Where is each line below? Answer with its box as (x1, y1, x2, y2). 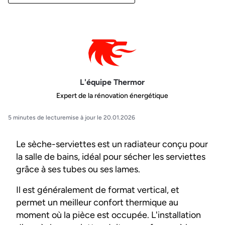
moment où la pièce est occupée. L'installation (16, 209, 201, 221)
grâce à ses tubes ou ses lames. (16, 164, 140, 175)
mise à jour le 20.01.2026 (66, 114, 135, 122)
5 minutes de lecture (8, 114, 66, 122)
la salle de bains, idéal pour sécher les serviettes (16, 151, 205, 163)
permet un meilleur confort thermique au (16, 197, 178, 208)
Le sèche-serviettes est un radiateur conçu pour (16, 139, 208, 150)
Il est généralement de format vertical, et (16, 184, 179, 196)
